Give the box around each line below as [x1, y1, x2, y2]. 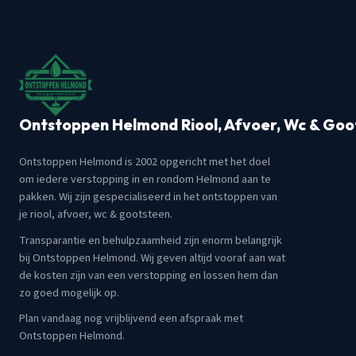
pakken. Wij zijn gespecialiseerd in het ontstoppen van [19, 188, 277, 206]
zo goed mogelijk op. [19, 284, 119, 301]
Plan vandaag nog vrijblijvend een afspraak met [19, 310, 243, 327]
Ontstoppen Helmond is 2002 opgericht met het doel [19, 153, 270, 171]
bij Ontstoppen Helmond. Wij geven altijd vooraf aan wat [19, 249, 285, 266]
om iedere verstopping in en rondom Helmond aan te [19, 171, 271, 188]
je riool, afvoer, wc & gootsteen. [19, 206, 172, 223]
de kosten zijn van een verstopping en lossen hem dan [19, 266, 278, 284]
